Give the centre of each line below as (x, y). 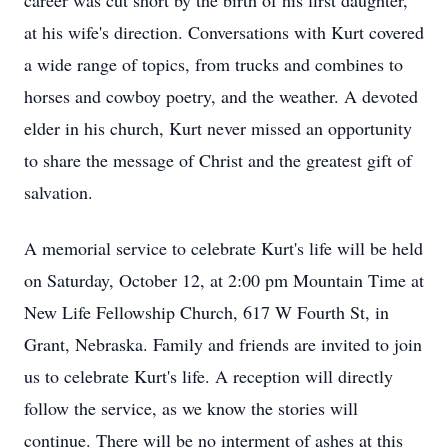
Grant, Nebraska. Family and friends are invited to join (223, 344)
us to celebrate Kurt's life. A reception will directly (208, 376)
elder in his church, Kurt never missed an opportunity (218, 128)
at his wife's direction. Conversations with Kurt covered (224, 32)
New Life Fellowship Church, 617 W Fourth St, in (206, 312)
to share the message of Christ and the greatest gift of (218, 160)
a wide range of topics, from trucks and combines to (213, 64)
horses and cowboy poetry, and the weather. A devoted (221, 96)
